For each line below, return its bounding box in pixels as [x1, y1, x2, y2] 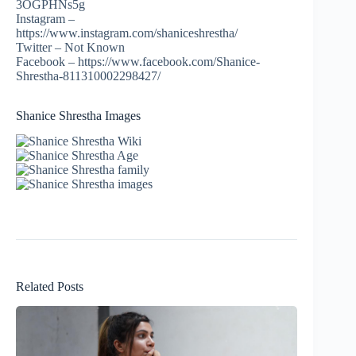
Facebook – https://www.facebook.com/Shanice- [16, 54, 260, 68]
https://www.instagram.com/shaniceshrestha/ [16, 25, 238, 40]
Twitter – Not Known [16, 40, 125, 54]
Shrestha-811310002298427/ [16, 68, 161, 83]
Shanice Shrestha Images [16, 108, 141, 122]
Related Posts [16, 280, 83, 294]
